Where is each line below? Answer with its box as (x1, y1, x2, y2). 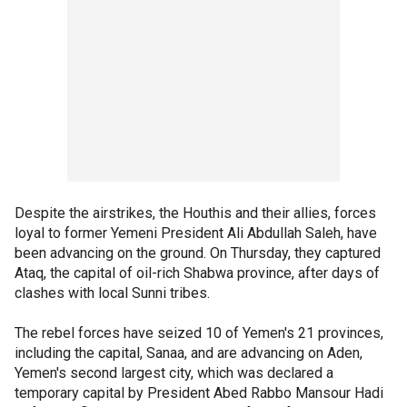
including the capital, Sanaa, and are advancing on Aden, (15, 343, 362, 362)
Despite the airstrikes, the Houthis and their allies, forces (15, 203, 376, 222)
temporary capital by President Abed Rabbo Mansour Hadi (15, 383, 383, 402)
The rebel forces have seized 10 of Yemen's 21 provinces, (15, 323, 383, 342)
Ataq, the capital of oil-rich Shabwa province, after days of (15, 263, 380, 282)
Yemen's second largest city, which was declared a (15, 363, 333, 382)
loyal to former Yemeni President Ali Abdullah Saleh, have (15, 223, 377, 242)
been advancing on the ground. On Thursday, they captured (15, 243, 381, 262)
